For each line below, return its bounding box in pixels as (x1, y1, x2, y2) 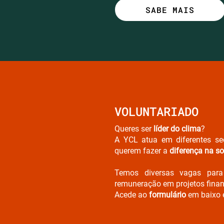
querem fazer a (114, 145, 169, 155)
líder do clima (153, 123, 201, 133)
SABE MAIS (145, 4, 194, 15)
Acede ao (114, 189, 149, 199)
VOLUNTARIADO (114, 103, 198, 119)
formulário (149, 189, 186, 199)
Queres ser (114, 123, 153, 133)
